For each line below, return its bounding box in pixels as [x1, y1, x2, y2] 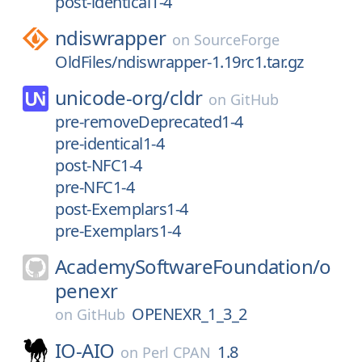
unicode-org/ [55, 84, 170, 111]
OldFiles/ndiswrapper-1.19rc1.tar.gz [55, 51, 304, 73]
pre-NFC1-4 [55, 176, 134, 198]
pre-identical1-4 [55, 133, 164, 154]
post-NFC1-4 [55, 154, 142, 176]
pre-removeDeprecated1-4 [55, 111, 243, 133]
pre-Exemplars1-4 [55, 220, 180, 242]
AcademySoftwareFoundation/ [55, 253, 320, 280]
